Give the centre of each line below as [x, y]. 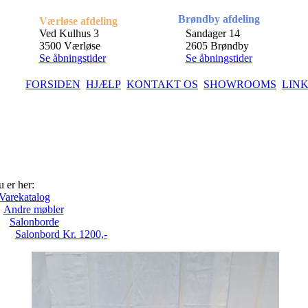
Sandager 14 [212, 33]
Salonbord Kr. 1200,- [61, 234]
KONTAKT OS [162, 84]
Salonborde [34, 222]
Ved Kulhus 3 [69, 33]
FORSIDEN [53, 84]
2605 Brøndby [217, 46]
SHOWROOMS [240, 84]
